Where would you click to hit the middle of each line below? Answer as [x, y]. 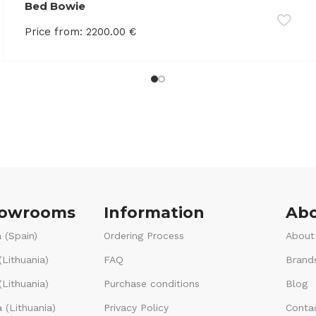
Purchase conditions [151, 283]
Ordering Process [144, 235]
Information [154, 212]
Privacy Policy [136, 307]
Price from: [54, 31]
